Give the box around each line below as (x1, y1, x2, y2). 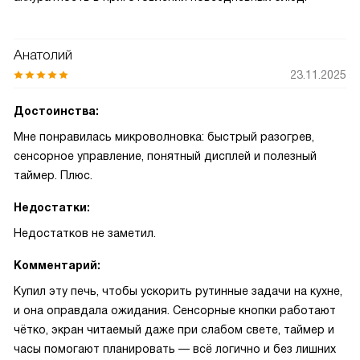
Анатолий (14, 47, 72, 63)
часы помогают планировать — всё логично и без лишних (14, 342, 336, 355)
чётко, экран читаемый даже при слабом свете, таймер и (14, 323, 334, 336)
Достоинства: (14, 104, 99, 117)
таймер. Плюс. (14, 169, 92, 182)
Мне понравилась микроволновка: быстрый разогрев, (14, 130, 314, 143)
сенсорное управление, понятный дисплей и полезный (14, 149, 317, 162)
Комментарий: (14, 259, 100, 272)
